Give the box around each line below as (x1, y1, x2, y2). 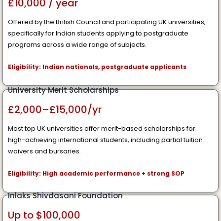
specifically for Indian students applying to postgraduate (8, 28, 188, 38)
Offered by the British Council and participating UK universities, (8, 17, 206, 27)
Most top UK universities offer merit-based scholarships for (8, 123, 195, 133)
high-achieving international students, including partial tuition (8, 135, 203, 145)
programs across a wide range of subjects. (8, 39, 147, 49)
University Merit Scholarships (8, 84, 119, 95)
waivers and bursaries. (8, 146, 81, 156)
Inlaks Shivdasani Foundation (8, 190, 123, 201)
